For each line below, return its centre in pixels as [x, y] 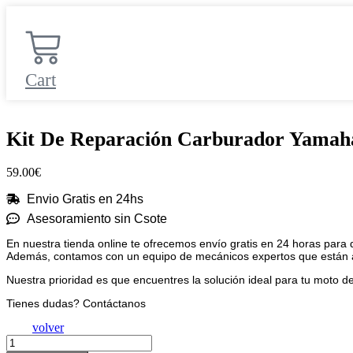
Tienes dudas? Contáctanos [76, 303]
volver [48, 327]
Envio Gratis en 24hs [85, 199]
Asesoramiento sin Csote [97, 218]
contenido [30, 41]
